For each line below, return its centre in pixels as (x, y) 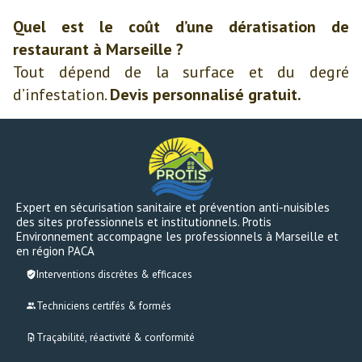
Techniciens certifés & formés (104, 306)
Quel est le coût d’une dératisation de (181, 27)
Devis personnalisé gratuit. (206, 95)
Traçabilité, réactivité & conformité (116, 338)
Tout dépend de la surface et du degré (181, 72)
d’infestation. (61, 95)
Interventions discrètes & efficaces (114, 275)
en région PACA (55, 251)
